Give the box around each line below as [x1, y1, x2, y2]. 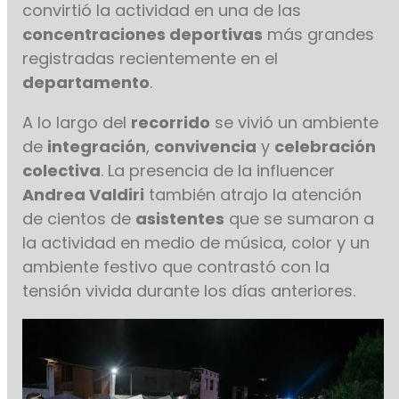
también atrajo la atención [144, 183, 362, 207]
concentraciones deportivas [22, 23, 264, 46]
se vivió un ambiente [210, 111, 379, 134]
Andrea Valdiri [22, 183, 145, 207]
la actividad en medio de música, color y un [22, 232, 370, 255]
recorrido [131, 111, 211, 134]
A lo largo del [22, 111, 132, 134]
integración [47, 135, 147, 159]
